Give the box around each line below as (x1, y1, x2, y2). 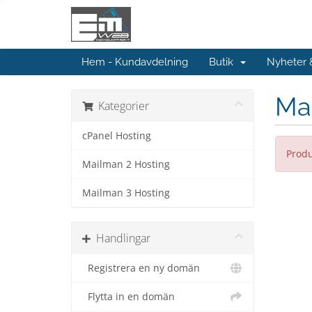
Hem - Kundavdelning (81, 56, 188, 68)
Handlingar (91, 231, 150, 246)
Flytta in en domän (82, 290, 175, 303)
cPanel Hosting (82, 130, 151, 142)
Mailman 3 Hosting (82, 187, 170, 199)
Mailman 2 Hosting (82, 158, 170, 171)
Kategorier (93, 98, 149, 114)
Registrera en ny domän (82, 262, 200, 274)
